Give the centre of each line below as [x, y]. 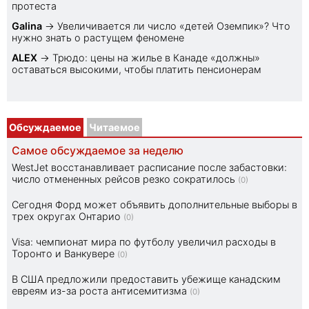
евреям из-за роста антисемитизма [99, 291]
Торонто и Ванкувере [63, 254]
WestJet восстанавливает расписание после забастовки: [149, 168]
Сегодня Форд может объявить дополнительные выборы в [154, 205]
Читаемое [114, 128]
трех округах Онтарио [66, 217]
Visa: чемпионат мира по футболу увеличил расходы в [144, 242]
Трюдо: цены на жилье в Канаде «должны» [156, 58]
